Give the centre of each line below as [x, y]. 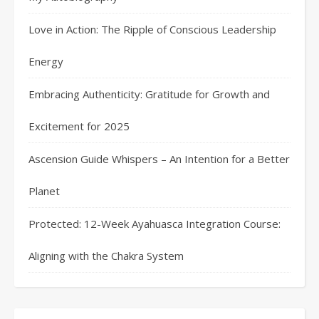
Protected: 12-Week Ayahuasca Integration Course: [155, 224]
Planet [44, 191]
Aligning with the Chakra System [106, 256]
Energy [46, 61]
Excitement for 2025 [79, 126]
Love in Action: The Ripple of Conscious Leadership [152, 29]
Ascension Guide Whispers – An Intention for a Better [159, 159]
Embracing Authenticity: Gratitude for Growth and [149, 94]
